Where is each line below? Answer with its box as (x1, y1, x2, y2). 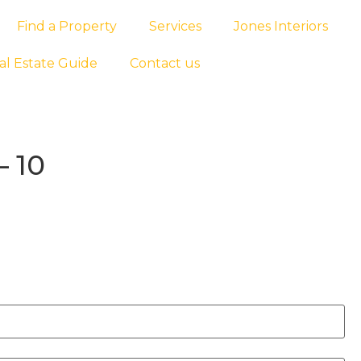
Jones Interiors (233, 19, 328, 34)
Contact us (129, 56, 200, 71)
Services (148, 19, 201, 34)
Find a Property (16, 19, 117, 34)
